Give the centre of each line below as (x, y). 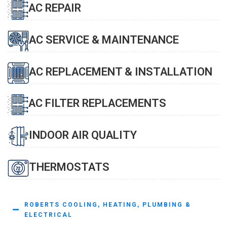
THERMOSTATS (69, 167)
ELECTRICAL (48, 215)
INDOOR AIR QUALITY (83, 135)
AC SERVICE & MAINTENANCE (104, 40)
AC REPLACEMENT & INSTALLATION (121, 71)
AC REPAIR (55, 8)
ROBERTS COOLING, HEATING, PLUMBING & (107, 205)
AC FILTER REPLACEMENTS (97, 103)
